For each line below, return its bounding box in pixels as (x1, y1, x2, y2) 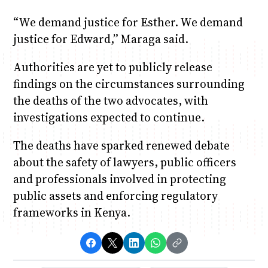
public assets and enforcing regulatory (13, 188, 218, 204)
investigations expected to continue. (13, 109, 205, 125)
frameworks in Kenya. (13, 205, 130, 221)
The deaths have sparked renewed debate (13, 138, 230, 154)
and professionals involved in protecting (13, 171, 226, 187)
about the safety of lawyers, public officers (13, 154, 236, 170)
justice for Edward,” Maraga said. (13, 31, 188, 47)
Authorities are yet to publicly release (13, 59, 212, 75)
